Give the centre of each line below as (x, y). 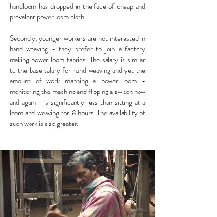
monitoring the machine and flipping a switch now (77, 91)
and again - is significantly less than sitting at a (77, 102)
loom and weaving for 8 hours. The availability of (77, 113)
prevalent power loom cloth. (48, 17)
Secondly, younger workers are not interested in (77, 38)
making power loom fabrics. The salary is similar (77, 59)
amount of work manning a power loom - (77, 81)
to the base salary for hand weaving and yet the (77, 70)
